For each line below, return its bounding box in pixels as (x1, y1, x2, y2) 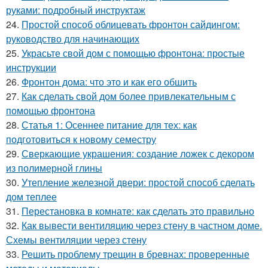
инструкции (6, 60, 56, 74)
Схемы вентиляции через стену (6, 232, 147, 246)
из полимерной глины (6, 160, 102, 175)
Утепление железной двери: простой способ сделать (22, 175, 255, 189)
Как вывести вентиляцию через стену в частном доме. (22, 218, 262, 232)
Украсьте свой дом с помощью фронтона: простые (22, 45, 245, 60)
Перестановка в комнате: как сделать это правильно (22, 203, 254, 218)
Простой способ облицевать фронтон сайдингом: (22, 17, 240, 31)
